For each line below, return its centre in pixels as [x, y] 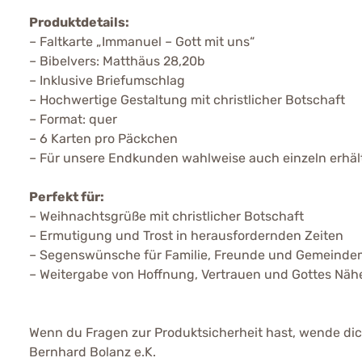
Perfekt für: [67, 196]
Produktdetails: [79, 22]
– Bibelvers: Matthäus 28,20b [117, 61]
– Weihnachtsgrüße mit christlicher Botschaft [166, 216]
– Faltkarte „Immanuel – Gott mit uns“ [142, 41]
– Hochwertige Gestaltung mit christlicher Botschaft [187, 99]
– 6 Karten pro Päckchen [103, 138]
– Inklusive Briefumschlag [107, 80]
